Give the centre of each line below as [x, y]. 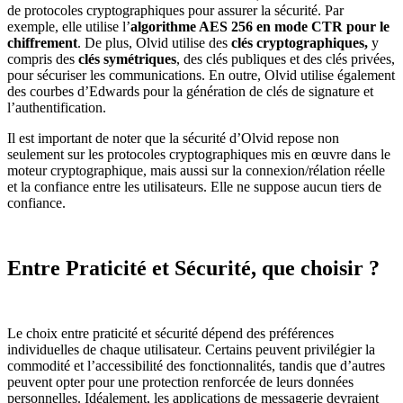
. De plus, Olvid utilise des [154, 42]
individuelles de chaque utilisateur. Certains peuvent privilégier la [191, 349]
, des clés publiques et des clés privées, [286, 58]
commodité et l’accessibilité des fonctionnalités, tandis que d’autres [196, 365]
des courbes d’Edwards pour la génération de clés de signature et [190, 91]
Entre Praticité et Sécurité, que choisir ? [193, 268]
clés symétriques [127, 58]
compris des [43, 58]
